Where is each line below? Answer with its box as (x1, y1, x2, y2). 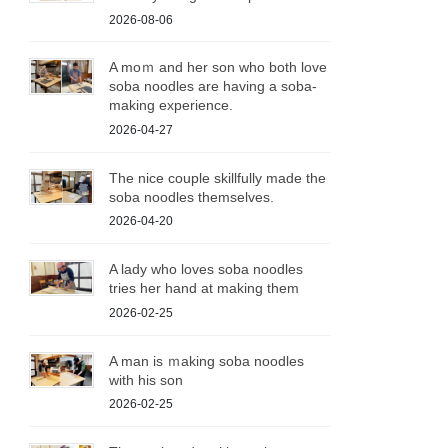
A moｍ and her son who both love (109, 59, 328, 76)
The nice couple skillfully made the (109, 169, 327, 186)
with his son (109, 371, 184, 388)
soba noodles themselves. (109, 188, 275, 205)
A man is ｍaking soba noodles (109, 352, 305, 369)
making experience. (109, 97, 234, 114)
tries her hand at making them (109, 280, 300, 297)
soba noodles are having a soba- (109, 78, 318, 95)
